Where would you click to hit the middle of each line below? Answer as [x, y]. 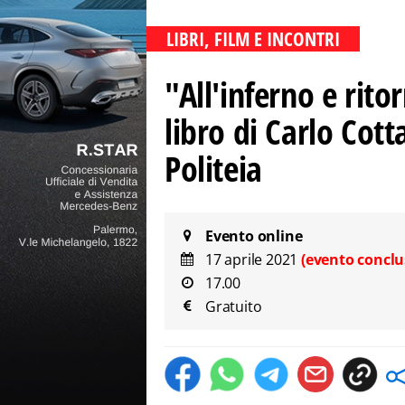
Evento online [254, 236]
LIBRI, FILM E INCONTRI [253, 39]
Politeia [213, 168]
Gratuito [234, 306]
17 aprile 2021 [253, 259]
